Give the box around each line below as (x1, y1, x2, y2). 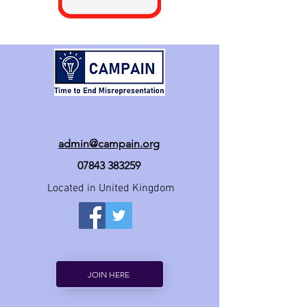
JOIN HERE (87, 269, 130, 280)
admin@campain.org (58, 137, 160, 150)
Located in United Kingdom (44, 182, 175, 195)
